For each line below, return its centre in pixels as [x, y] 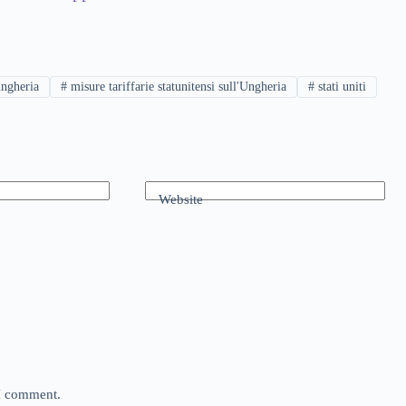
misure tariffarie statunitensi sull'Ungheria [177, 86]
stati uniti [341, 86]
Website [181, 199]
